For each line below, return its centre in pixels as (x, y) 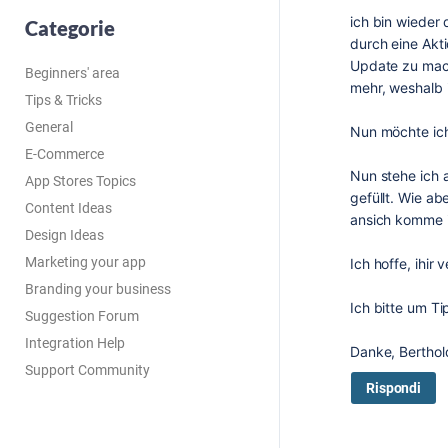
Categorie (70, 28)
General (49, 127)
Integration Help (75, 343)
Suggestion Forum (82, 316)
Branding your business (98, 289)
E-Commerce (64, 154)
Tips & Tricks (63, 100)
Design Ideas (64, 235)
